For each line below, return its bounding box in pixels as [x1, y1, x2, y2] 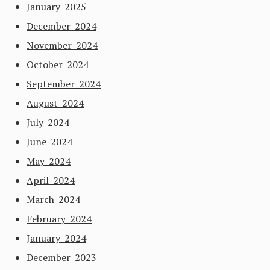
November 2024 [27, 39, 98, 52]
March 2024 [27, 193, 80, 206]
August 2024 [27, 96, 84, 110]
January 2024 [27, 231, 86, 245]
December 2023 [27, 251, 96, 264]
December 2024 [27, 19, 96, 33]
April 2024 [27, 174, 75, 187]
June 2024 [27, 135, 72, 148]
